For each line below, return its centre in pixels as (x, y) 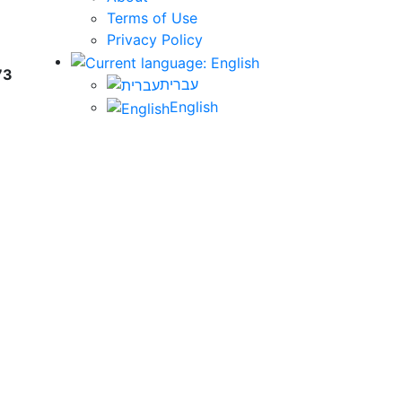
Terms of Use (152, 18)
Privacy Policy (155, 39)
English (194, 107)
